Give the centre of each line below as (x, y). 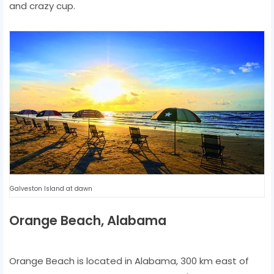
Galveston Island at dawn (51, 188)
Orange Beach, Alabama (88, 220)
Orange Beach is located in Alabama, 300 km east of (129, 261)
